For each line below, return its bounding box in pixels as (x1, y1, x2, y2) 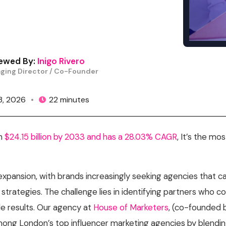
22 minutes (49, 94, 90, 105)
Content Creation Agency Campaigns (55, 9, 188, 18)
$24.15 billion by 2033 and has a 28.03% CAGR (5, 131, 178, 143)
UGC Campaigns (55, 26, 114, 35)
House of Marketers (93, 202, 169, 213)
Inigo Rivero (37, 55, 85, 67)
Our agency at (37, 202, 94, 213)
